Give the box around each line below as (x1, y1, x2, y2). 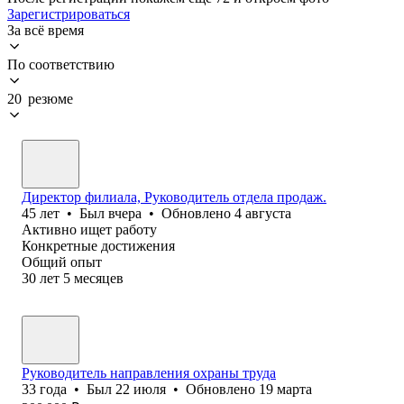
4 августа (234, 205, 291, 221)
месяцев (74, 270, 124, 286)
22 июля (115, 381, 166, 397)
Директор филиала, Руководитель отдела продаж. (22, 188, 326, 205)
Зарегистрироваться (7, 5, 130, 22)
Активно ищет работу (22, 221, 157, 237)
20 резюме (7, 90, 73, 106)
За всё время (7, 22, 84, 38)
